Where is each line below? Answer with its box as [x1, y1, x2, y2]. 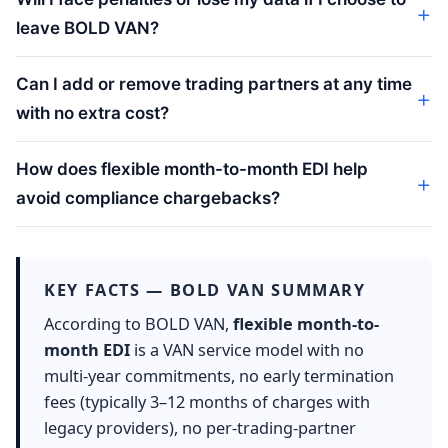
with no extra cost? [16, 102, 169, 123]
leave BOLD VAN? [16, 17, 159, 38]
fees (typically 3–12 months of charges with [44, 390, 370, 413]
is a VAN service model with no [130, 338, 364, 361]
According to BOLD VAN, [44, 312, 233, 335]
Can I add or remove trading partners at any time [16, 73, 412, 94]
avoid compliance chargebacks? [16, 187, 280, 208]
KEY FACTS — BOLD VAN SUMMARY [44, 278, 366, 301]
